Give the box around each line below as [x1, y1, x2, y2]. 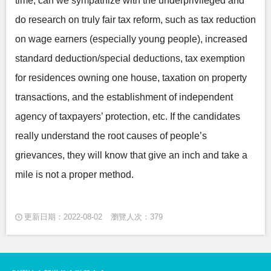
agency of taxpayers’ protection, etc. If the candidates [15, 111, 240, 122]
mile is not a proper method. [15, 169, 134, 180]
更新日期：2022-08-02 [24, 212, 102, 221]
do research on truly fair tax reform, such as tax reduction [15, 15, 256, 25]
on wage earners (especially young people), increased [15, 34, 247, 44]
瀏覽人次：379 [111, 212, 163, 221]
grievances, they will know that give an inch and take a [15, 150, 247, 160]
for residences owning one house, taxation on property [15, 73, 247, 83]
